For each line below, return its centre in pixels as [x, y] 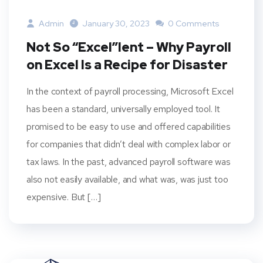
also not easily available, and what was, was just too [127, 179]
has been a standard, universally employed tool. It [123, 109]
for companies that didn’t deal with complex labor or [129, 144]
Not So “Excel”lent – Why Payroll [129, 47]
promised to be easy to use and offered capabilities [129, 126]
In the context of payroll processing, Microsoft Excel [130, 91]
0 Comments [193, 23]
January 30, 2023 [116, 23]
